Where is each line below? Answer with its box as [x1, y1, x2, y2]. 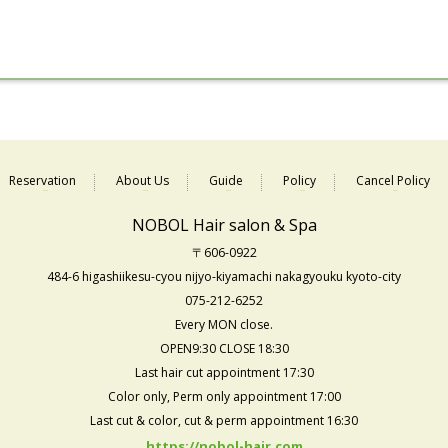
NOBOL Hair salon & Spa [131, 214, 317, 237]
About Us [116, 172, 169, 190]
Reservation [9, 172, 76, 190]
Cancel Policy [356, 172, 430, 190]
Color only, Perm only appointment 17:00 [107, 388, 341, 406]
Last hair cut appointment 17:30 [134, 364, 314, 382]
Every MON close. [175, 316, 273, 334]
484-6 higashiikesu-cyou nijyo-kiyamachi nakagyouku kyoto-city [47, 268, 401, 286]
